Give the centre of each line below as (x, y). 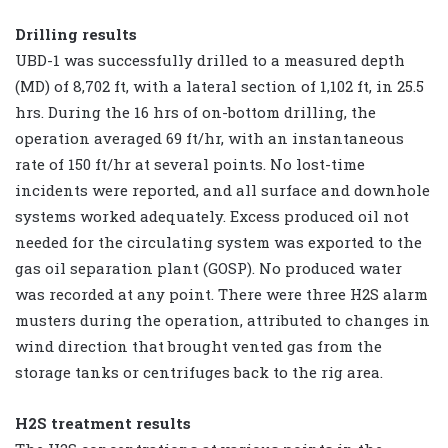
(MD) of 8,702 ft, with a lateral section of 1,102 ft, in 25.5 (219, 85)
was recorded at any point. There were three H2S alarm (221, 293)
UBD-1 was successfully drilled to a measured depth (210, 59)
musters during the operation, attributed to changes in (222, 319)
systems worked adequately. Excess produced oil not (212, 215)
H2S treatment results (103, 422)
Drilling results (76, 33)
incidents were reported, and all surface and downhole (222, 189)
